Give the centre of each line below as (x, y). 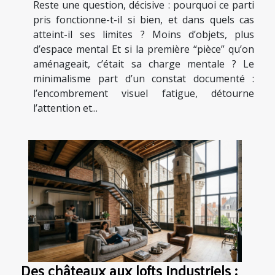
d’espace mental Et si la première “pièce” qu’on (144, 49)
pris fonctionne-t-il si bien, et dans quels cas (144, 19)
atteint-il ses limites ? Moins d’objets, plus (144, 34)
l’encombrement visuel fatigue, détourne (144, 93)
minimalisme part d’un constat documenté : (144, 78)
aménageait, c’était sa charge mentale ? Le (144, 64)
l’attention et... (65, 108)
